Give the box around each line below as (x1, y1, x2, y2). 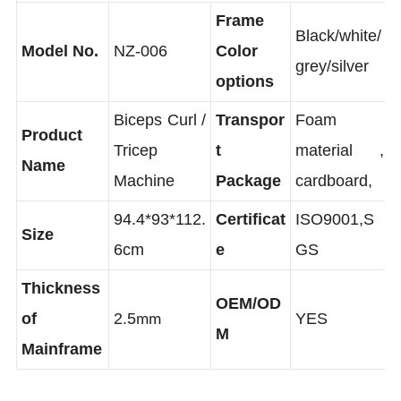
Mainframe (21, 363, 104, 382)
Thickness (21, 302, 102, 320)
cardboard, (299, 192, 378, 211)
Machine (115, 192, 177, 211)
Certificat (218, 232, 289, 251)
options (218, 92, 277, 111)
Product (21, 147, 84, 166)
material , (299, 162, 389, 181)
